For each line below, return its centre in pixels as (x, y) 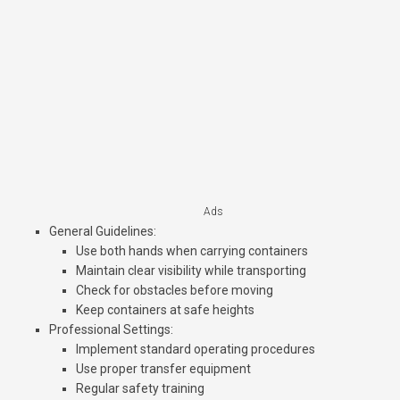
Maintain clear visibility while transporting (191, 271)
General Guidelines (101, 232)
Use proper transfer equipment (163, 369)
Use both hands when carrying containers (192, 251)
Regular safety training (140, 389)
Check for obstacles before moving (175, 291)
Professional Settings (110, 330)
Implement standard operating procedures (196, 350)
